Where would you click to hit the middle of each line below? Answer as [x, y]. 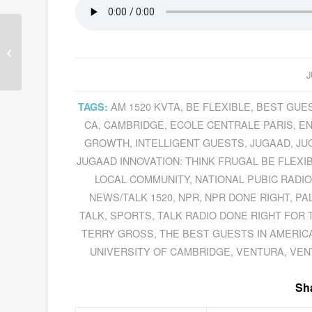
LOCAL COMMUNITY [142, 178]
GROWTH [107, 142]
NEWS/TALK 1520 [131, 196]
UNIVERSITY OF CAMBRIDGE [161, 251]
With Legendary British [70, 46]
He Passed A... [55, 76]
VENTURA [260, 251]
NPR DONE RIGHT [248, 196]
